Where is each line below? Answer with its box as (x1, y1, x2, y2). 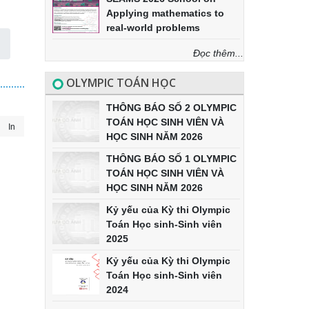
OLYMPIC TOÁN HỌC (63, 75, 176, 91)
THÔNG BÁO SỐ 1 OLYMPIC (106, 153, 237, 165)
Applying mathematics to (106, 8, 224, 19)
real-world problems (106, 22, 200, 34)
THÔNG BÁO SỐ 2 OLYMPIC (106, 102, 237, 114)
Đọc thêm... (192, 48, 243, 59)
